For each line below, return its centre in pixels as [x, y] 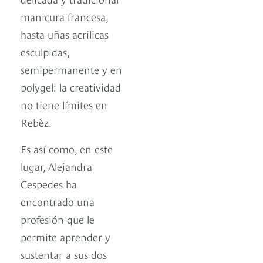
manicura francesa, [64, 16]
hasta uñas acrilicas [65, 34]
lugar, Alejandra [56, 166]
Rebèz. [36, 122]
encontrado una [58, 201]
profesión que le [58, 219]
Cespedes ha [49, 184]
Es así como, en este [67, 149]
